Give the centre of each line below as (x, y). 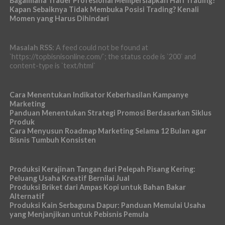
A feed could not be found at (101, 47)
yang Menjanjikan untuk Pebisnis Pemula (79, 214)
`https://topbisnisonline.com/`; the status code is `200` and (102, 56)
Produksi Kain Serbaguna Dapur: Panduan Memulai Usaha (107, 205)
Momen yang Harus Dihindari (59, 18)
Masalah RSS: (32, 47)
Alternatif (27, 196)
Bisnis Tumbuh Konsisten (52, 140)
